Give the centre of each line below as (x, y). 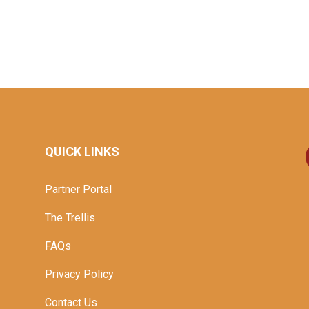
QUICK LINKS (82, 152)
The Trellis (70, 217)
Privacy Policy (79, 274)
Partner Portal (78, 189)
